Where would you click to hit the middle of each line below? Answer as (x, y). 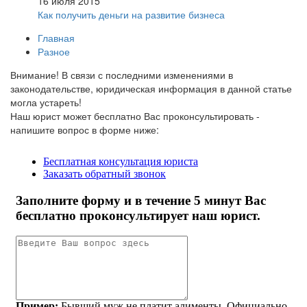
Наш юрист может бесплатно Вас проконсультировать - (135, 115)
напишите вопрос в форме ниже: (85, 129)
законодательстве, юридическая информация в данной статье (151, 88)
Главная (56, 37)
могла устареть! (46, 102)
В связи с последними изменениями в (147, 74)
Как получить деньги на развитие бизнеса (131, 14)
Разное (54, 51)
